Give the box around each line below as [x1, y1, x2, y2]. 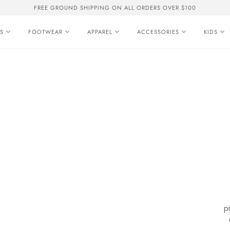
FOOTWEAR [28, 27, 63, 36]
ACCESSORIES [137, 27, 179, 36]
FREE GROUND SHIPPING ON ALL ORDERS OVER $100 [34, 4, 196, 12]
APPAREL [87, 27, 112, 36]
